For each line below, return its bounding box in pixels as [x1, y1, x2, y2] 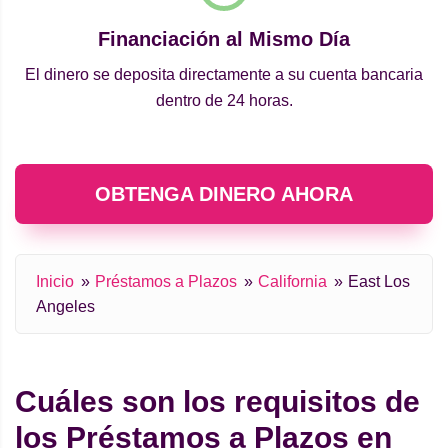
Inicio [36, 273, 74, 291]
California [258, 273, 327, 291]
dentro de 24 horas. [155, 92, 293, 110]
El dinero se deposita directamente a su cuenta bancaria [25, 66, 423, 84]
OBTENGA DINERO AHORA [95, 183, 353, 206]
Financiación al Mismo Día [98, 28, 350, 51]
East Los [348, 273, 410, 291]
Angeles [36, 298, 95, 316]
